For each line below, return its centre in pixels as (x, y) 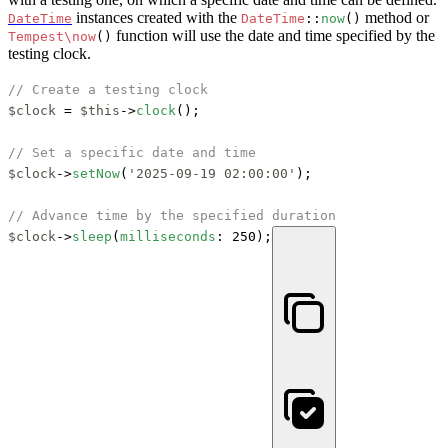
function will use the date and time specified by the (273, 35)
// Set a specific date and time (132, 152)
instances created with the (156, 17)
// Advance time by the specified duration (172, 215)
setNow (96, 173)
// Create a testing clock (108, 89)
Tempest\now (52, 36)
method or (395, 17)
